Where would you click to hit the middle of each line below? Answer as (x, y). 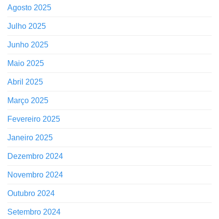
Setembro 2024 (34, 212)
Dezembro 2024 (35, 156)
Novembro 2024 (35, 175)
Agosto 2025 (29, 7)
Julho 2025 (27, 26)
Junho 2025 (28, 44)
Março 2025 (28, 100)
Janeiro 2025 (30, 137)
